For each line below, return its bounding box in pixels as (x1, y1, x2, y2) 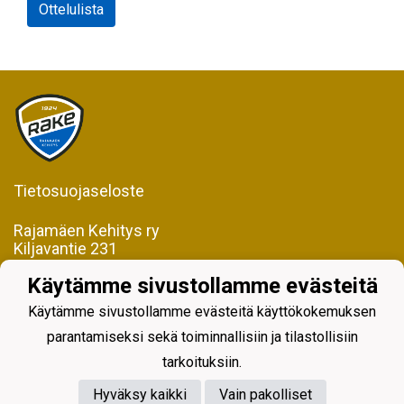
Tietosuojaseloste (14, 181, 144, 200)
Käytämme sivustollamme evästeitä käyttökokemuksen (28, 303, 376, 321)
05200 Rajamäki (14, 257, 127, 276)
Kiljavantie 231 (14, 239, 117, 258)
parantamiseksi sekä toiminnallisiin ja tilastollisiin (46, 328, 358, 346)
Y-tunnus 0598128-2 (14, 293, 161, 312)
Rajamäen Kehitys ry (14, 221, 160, 240)
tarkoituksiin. (162, 353, 242, 372)
